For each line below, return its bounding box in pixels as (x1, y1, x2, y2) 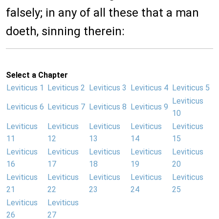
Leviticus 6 (6, 102, 44, 112)
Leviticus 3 (89, 83, 127, 93)
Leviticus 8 (89, 102, 127, 112)
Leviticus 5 (172, 83, 210, 93)
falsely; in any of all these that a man (6, 6, 199, 20)
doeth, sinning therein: (6, 24, 125, 39)
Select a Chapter (6, 70, 68, 80)
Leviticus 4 (131, 83, 168, 93)
